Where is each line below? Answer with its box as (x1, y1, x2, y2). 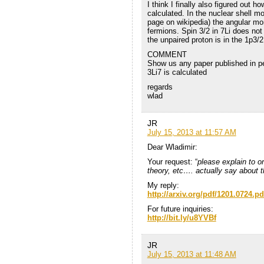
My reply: (147, 180, 179, 190)
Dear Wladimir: (147, 142, 197, 151)
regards (147, 82, 173, 91)
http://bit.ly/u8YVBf (147, 213, 216, 222)
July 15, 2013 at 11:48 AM (147, 249, 236, 259)
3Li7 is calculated (147, 67, 207, 77)
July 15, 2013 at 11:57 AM (147, 127, 236, 137)
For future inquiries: (147, 204, 213, 213)
